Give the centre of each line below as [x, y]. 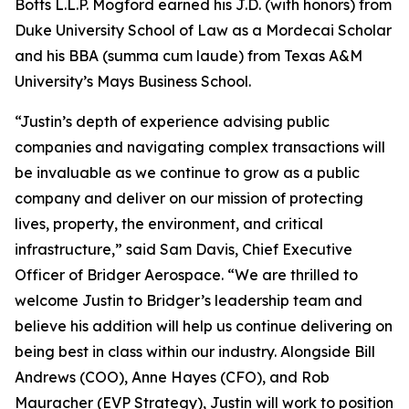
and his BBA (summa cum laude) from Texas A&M [189, 56]
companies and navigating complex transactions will [200, 147]
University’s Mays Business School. [133, 81]
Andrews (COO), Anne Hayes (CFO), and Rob [172, 377]
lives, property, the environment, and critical [169, 224]
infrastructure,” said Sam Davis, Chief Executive [184, 249]
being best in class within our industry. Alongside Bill [195, 351]
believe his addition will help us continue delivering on [204, 326]
